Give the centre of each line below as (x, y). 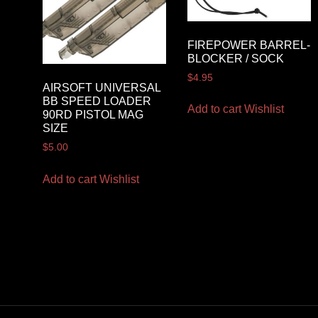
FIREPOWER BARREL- (248, 45)
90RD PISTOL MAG (93, 114)
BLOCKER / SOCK (235, 58)
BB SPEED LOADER (97, 101)
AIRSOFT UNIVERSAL (102, 87)
